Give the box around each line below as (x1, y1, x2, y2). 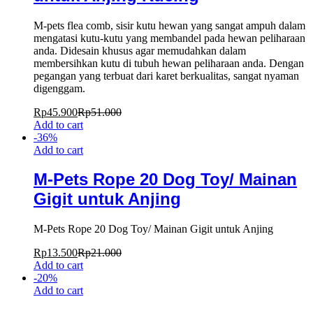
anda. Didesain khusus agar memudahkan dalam (34, 44, 246, 57)
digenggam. (34, 82, 85, 94)
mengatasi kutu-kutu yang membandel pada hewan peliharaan (34, 31, 305, 44)
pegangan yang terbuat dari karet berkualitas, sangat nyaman (34, 69, 299, 82)
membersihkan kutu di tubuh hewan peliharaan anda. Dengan (34, 57, 304, 69)
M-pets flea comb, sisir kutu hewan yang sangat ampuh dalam (34, 19, 305, 31)
